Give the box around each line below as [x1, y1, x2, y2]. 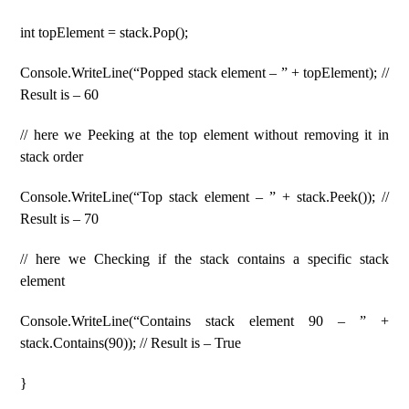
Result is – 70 [20, 211, 100, 226]
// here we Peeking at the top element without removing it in [20, 127, 389, 142]
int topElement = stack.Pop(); [20, 25, 189, 40]
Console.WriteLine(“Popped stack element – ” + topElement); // [20, 65, 389, 80]
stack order [20, 149, 84, 164]
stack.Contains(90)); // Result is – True [20, 335, 242, 351]
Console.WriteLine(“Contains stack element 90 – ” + [20, 313, 389, 329]
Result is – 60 [20, 87, 100, 102]
